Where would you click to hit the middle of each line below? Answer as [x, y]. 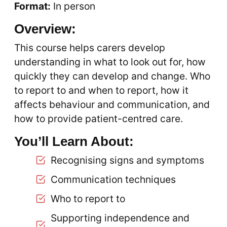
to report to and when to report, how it [101, 90]
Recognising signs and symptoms [127, 160]
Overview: [45, 29]
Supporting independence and [120, 218]
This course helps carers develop [90, 48]
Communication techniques [113, 179]
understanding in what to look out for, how [110, 62]
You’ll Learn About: [74, 141]
